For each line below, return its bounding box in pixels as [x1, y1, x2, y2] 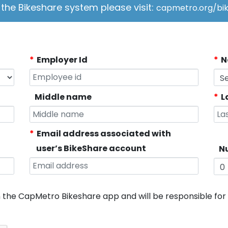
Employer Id [37, 54, 88, 66]
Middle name [35, 91, 92, 103]
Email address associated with [37, 128, 172, 139]
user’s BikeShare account [36, 142, 147, 154]
